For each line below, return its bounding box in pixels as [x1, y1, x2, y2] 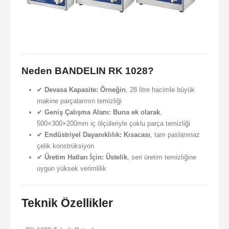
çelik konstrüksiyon [36, 142, 94, 150]
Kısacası [123, 130, 150, 139]
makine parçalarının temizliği [36, 97, 122, 105]
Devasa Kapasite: [44, 85, 98, 94]
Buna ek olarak [112, 108, 160, 116]
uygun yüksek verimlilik [36, 164, 106, 172]
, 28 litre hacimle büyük [125, 85, 195, 94]
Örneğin [100, 85, 126, 94]
